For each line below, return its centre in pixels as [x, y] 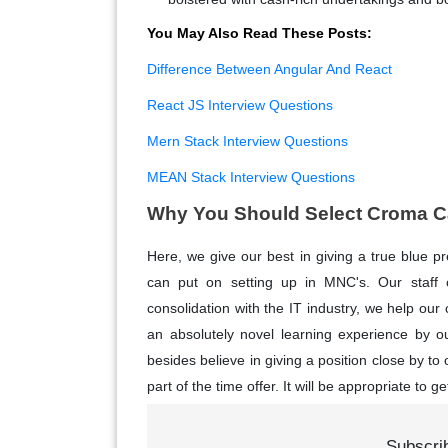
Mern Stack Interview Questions [247, 140]
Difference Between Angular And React [269, 68]
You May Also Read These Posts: [261, 32]
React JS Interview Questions [240, 104]
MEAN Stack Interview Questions [251, 176]
